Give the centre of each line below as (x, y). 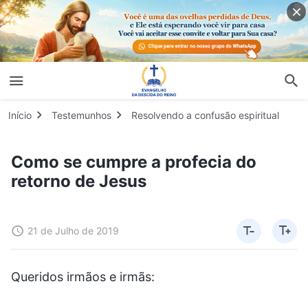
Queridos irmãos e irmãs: (83, 276)
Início (20, 115)
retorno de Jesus (79, 181)
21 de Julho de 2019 (73, 230)
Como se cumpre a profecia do (134, 162)
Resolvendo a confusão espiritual (205, 115)
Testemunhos (81, 115)
